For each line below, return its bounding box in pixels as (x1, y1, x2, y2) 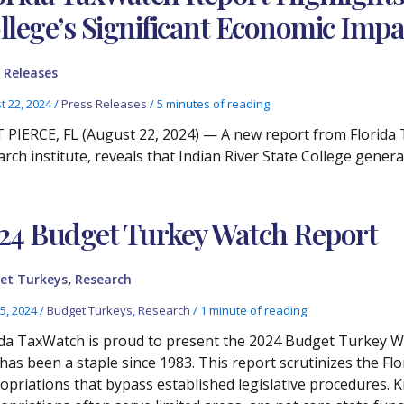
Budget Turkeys (46, 302, 133, 319)
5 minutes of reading (156, 96, 270, 113)
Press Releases (60, 96, 147, 113)
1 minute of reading (199, 302, 307, 319)
